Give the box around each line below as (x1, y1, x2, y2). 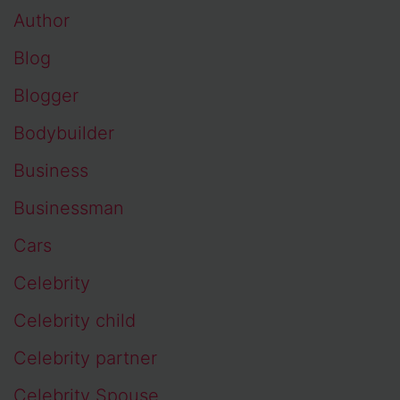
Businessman (13, 197, 124, 220)
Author (13, 10, 70, 32)
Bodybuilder (13, 122, 114, 145)
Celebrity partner (13, 347, 157, 370)
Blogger (13, 85, 79, 107)
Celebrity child (13, 310, 136, 332)
